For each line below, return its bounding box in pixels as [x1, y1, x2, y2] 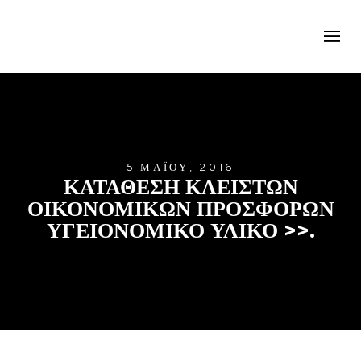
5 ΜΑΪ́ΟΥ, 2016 [126, 161, 235, 174]
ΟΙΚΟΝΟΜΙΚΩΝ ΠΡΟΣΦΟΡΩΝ [27, 196, 334, 222]
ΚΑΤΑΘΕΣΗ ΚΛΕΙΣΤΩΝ [63, 174, 298, 200]
